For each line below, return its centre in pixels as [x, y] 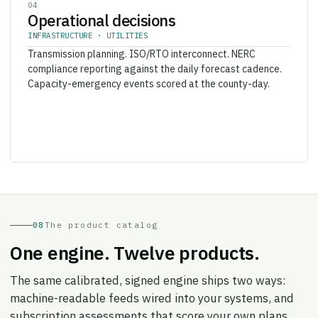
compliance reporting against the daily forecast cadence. [155, 59]
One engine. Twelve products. [135, 243]
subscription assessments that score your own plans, [150, 306]
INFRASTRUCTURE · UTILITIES [88, 26]
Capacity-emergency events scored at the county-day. [149, 74]
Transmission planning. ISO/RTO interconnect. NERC [142, 44]
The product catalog [101, 215]
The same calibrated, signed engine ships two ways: [148, 271]
